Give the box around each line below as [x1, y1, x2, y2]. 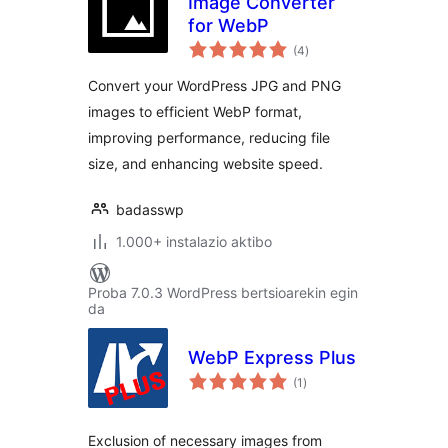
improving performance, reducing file [88, 129, 330, 146]
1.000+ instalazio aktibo [116, 233, 272, 250]
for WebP [188, 15, 269, 36]
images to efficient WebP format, [88, 103, 302, 120]
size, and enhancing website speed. [88, 155, 323, 172]
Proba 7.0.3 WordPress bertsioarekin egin [88, 284, 358, 301]
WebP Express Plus [188, 347, 356, 368]
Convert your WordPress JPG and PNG [88, 77, 341, 94]
